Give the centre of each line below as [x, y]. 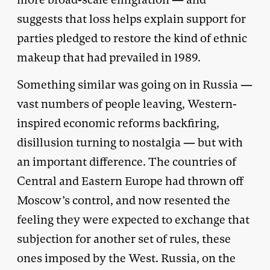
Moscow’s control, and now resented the [124, 200]
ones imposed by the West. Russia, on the [126, 258]
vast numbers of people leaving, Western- [127, 104]
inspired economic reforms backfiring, [118, 123]
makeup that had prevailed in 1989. [109, 57]
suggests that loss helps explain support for [131, 19]
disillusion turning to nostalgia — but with [130, 142]
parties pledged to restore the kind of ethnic [132, 38]
